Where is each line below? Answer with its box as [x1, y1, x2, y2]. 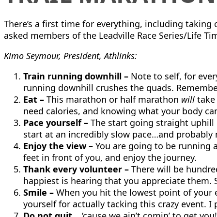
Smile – [23, 186, 54, 198]
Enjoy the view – [23, 140, 95, 152]
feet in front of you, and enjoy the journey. [23, 152, 197, 163]
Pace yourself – [23, 117, 88, 128]
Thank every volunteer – [23, 163, 129, 175]
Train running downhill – [23, 70, 128, 82]
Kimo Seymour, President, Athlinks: [4, 50, 137, 62]
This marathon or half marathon [46, 93, 181, 105]
